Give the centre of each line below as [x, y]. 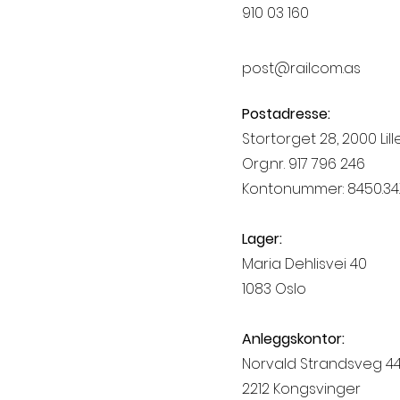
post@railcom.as [301, 68]
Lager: [262, 239]
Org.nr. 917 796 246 [304, 164]
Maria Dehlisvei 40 [304, 264]
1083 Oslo [274, 289]
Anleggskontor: [293, 339]
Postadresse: [286, 114]
